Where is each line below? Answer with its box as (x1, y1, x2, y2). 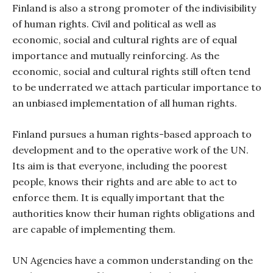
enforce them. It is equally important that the (12, 191, 224, 204)
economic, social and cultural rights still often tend (12, 65, 250, 77)
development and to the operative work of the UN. (12, 144, 249, 156)
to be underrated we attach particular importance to (12, 81, 261, 93)
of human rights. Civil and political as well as (12, 18, 216, 30)
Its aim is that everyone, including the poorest (12, 160, 227, 172)
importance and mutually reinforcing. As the (12, 49, 219, 62)
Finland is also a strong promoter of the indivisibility (12, 2, 256, 14)
